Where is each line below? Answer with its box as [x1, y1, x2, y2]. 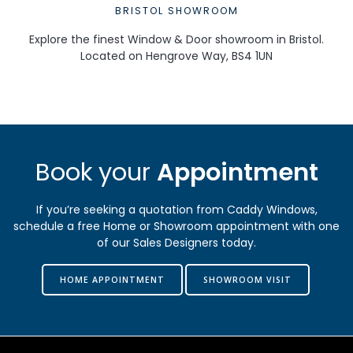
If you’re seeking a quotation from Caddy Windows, [35, 201, 318, 217]
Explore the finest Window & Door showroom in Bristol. [29, 31, 324, 47]
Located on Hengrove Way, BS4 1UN [80, 47, 273, 64]
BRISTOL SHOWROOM [114, 3, 239, 17]
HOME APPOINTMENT [59, 273, 165, 285]
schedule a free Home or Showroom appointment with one [13, 217, 340, 234]
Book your [35, 154, 157, 189]
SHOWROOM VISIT [203, 273, 292, 285]
